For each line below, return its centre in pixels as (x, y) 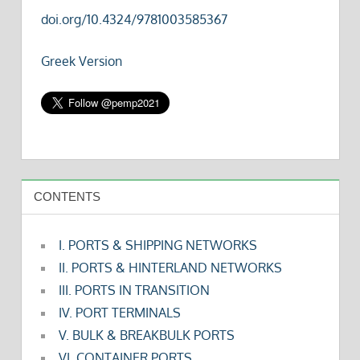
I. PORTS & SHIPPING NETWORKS (157, 245)
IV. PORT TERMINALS (119, 313)
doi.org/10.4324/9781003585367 (134, 19)
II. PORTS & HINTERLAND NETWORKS (170, 268)
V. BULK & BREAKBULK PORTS (146, 335)
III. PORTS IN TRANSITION (134, 290)
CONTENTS (67, 196)
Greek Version (81, 61)
